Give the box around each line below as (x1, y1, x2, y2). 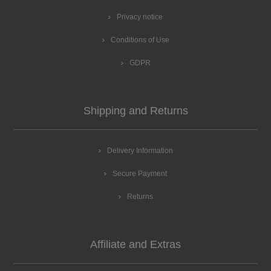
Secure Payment (113, 169, 167, 178)
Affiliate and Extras (90, 238, 181, 250)
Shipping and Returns (83, 104, 188, 117)
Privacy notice (117, 12, 163, 21)
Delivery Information (106, 146, 173, 155)
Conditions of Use (110, 35, 169, 44)
